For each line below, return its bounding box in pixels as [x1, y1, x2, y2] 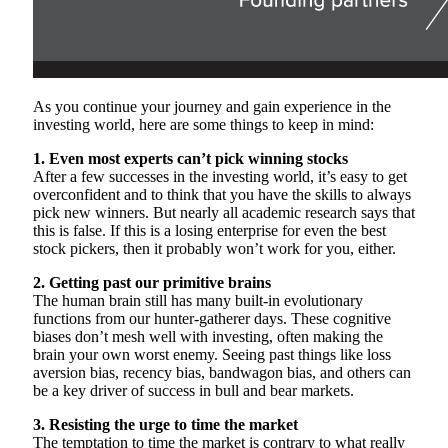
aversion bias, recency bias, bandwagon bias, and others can [33, 364, 411, 382]
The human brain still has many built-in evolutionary [33, 292, 363, 310]
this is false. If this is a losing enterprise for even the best [33, 222, 386, 240]
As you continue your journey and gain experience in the [33, 98, 391, 116]
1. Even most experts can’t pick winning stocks [33, 150, 348, 168]
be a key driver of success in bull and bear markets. [33, 382, 354, 400]
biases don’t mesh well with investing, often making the [33, 328, 383, 346]
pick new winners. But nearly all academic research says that [33, 204, 415, 222]
